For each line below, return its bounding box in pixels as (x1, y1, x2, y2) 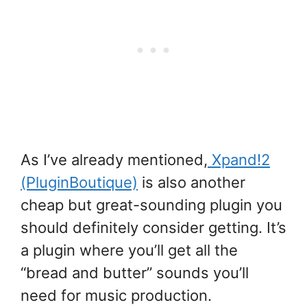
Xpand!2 (208, 151, 270, 169)
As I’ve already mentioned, (21, 151, 208, 169)
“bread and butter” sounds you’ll (21, 264, 249, 282)
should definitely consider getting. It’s (21, 219, 286, 237)
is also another (138, 173, 245, 192)
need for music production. (21, 286, 212, 305)
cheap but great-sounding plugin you (21, 196, 282, 214)
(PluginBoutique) (21, 173, 138, 192)
